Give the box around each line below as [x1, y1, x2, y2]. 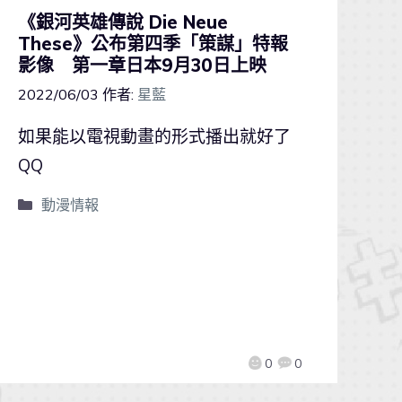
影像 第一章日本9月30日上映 [18, 53, 267, 76]
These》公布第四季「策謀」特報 [18, 31, 288, 55]
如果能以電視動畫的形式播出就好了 [18, 125, 291, 147]
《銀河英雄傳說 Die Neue [18, 10, 228, 33]
